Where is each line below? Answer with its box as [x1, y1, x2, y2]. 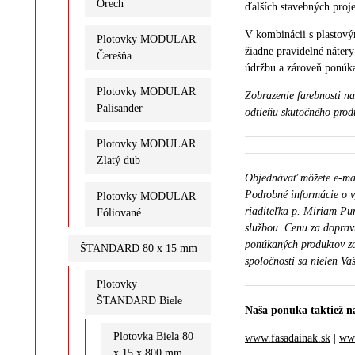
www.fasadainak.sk [244, 331, 330, 344]
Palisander [96, 101, 143, 114]
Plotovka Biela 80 [113, 330, 193, 342]
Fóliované [96, 206, 141, 219]
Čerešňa [96, 49, 132, 62]
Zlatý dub [96, 154, 140, 166]
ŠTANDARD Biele [96, 294, 182, 307]
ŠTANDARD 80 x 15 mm [79, 242, 197, 254]
